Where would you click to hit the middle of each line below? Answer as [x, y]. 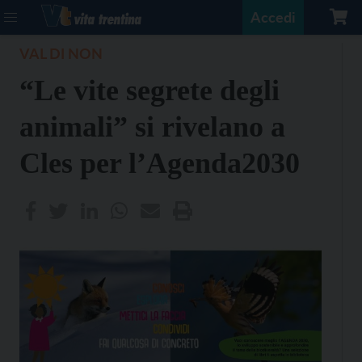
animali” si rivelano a [152, 127]
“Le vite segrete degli [149, 90]
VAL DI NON [61, 53]
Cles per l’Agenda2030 [160, 163]
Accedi [273, 17]
